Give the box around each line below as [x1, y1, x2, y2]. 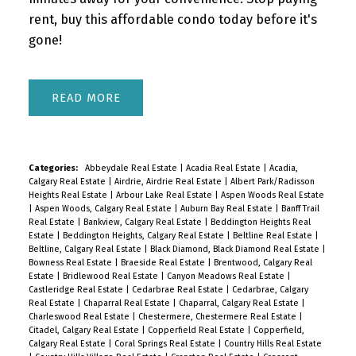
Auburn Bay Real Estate [180, 203, 275, 214]
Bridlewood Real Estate [62, 270, 161, 281]
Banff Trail [281, 203, 319, 214]
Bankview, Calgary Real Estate [83, 216, 204, 227]
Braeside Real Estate [120, 257, 207, 268]
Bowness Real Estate [28, 257, 114, 268]
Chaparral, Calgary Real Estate [178, 297, 301, 308]
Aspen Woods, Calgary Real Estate [34, 203, 174, 214]
